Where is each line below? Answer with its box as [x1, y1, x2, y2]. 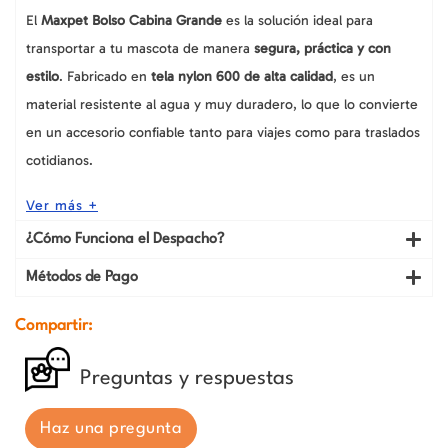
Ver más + [26, 196, 98, 214]
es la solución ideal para [222, 11, 373, 29]
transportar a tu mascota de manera [26, 39, 254, 57]
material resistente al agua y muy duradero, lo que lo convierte [26, 95, 418, 113]
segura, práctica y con [254, 39, 391, 57]
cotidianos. [26, 151, 93, 169]
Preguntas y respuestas [80, 367, 294, 389]
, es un [333, 67, 375, 85]
